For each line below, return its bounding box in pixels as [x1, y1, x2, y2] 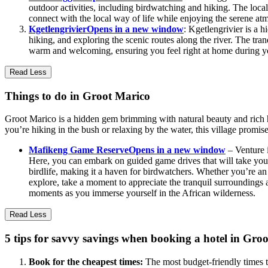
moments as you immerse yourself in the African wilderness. [29, 188, 255, 199]
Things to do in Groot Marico [5, 89, 150, 102]
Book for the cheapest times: [29, 256, 145, 267]
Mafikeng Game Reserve [29, 145, 129, 156]
